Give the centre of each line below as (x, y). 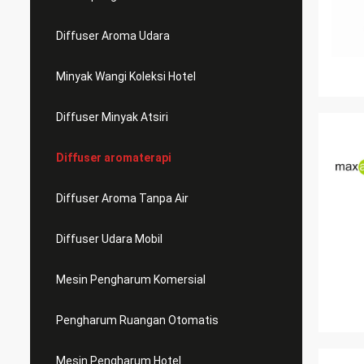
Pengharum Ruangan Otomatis (137, 320)
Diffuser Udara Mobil (109, 239)
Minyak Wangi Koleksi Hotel (126, 76)
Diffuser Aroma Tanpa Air (122, 198)
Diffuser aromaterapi (114, 158)
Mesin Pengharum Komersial (131, 279)
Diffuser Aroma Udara (113, 36)
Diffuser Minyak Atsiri (112, 117)
